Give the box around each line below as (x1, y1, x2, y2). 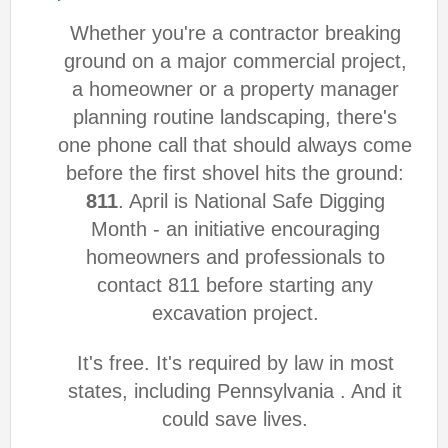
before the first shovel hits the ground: (66, 161, 404, 184)
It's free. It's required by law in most (76, 352, 394, 375)
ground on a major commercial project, (63, 49, 407, 72)
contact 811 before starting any (97, 273, 373, 296)
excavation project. (151, 301, 319, 324)
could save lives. (162, 408, 308, 431)
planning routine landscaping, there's (73, 105, 397, 128)
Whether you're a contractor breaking (69, 21, 401, 44)
